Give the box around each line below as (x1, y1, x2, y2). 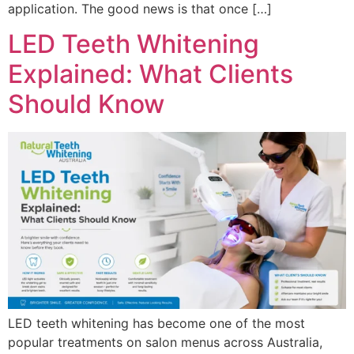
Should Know (8, 88, 164, 120)
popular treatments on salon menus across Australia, (8, 334, 322, 351)
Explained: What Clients (8, 58, 293, 90)
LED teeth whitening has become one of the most (8, 315, 305, 332)
